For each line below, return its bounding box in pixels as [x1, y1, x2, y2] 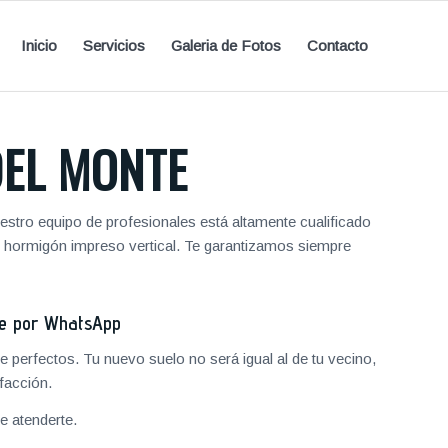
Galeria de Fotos [171, 37, 281, 54]
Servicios [83, 37, 145, 54]
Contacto [307, 37, 368, 54]
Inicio [21, 37, 57, 54]
